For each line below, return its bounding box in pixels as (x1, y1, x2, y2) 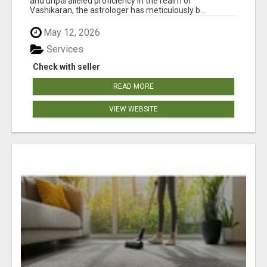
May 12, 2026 (41, 26, 100, 38)
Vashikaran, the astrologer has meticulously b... (30, 5, 206, 15)
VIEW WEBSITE (109, 105, 158, 114)
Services (44, 44, 83, 55)
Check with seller (33, 62, 100, 72)
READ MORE (113, 82, 154, 91)
